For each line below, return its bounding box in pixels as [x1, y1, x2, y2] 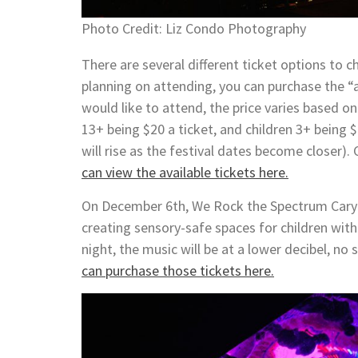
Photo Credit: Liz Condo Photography [82, 18, 306, 38]
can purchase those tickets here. [82, 261, 274, 280]
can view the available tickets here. [82, 162, 288, 181]
